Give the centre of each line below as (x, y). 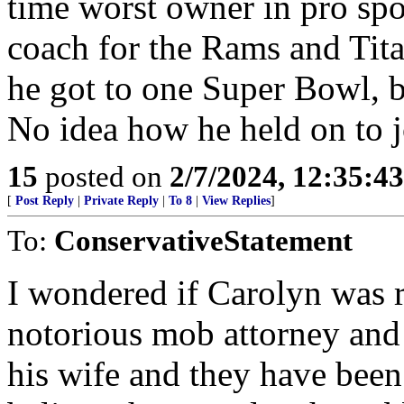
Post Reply (45, 201)
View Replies (236, 201)
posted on (104, 176)
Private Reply (121, 201)
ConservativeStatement (203, 240)
